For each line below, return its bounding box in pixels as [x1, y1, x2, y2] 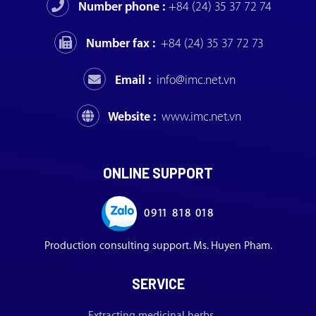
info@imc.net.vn [156, 73, 236, 87]
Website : [108, 109, 158, 123]
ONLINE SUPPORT [103, 164, 213, 181]
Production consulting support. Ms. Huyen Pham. [44, 239, 272, 252]
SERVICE [131, 274, 185, 292]
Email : [114, 73, 153, 87]
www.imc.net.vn [162, 109, 241, 123]
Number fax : [86, 36, 157, 50]
